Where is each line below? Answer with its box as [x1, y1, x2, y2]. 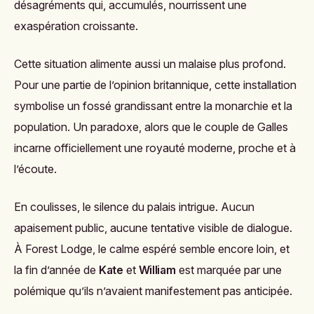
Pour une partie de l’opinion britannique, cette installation [14, 77, 296, 92]
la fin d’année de [14, 262, 99, 277]
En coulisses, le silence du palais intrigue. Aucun [14, 199, 254, 214]
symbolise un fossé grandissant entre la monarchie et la [14, 98, 292, 113]
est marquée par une [175, 262, 282, 277]
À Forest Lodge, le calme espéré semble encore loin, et [14, 241, 289, 256]
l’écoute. [14, 161, 57, 176]
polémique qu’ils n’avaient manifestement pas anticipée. [14, 283, 292, 298]
